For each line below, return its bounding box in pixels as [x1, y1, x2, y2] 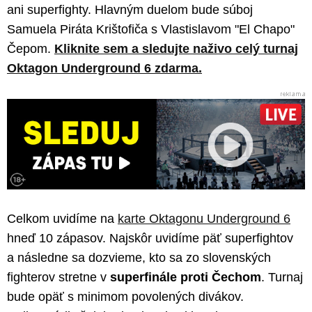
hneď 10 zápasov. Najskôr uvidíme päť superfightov [7, 231, 293, 246]
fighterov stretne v [7, 270, 110, 285]
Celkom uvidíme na [7, 212, 118, 226]
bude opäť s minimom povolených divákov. [7, 290, 244, 304]
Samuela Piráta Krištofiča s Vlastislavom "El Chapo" [7, 22, 295, 36]
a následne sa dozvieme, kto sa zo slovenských [7, 251, 271, 265]
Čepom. [7, 41, 54, 56]
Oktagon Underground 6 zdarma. [7, 61, 202, 75]
